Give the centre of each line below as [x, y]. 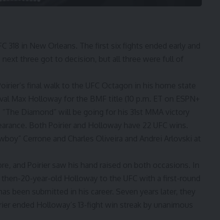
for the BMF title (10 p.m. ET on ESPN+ [131, 99]
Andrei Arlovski [166, 139]
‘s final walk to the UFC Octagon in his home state [108, 86]
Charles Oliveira [95, 139]
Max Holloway [37, 99]
